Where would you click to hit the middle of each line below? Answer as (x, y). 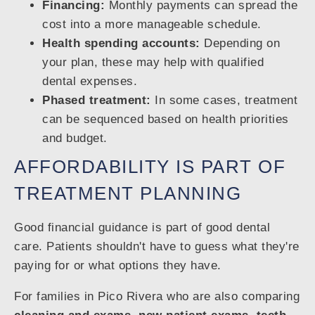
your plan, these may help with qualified (153, 63)
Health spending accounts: (121, 44)
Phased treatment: (97, 101)
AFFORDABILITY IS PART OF (150, 167)
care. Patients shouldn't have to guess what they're (157, 247)
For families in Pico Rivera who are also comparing (157, 297)
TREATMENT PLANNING (128, 194)
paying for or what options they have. (118, 266)
